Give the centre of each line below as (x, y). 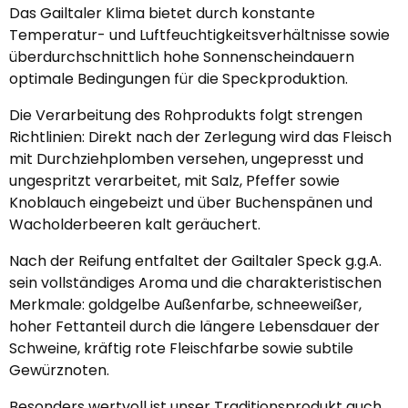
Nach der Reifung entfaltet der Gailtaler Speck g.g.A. (195, 261)
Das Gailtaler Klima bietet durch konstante (162, 13)
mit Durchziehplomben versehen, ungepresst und (186, 159)
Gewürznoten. (59, 370)
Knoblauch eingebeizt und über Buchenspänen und (191, 203)
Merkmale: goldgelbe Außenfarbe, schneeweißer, (185, 305)
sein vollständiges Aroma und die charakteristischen (195, 283)
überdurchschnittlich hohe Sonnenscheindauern (182, 57)
